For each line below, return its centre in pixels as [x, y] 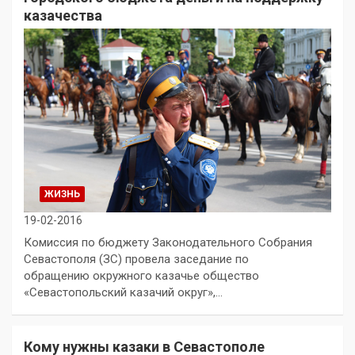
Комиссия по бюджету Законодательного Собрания [168, 243]
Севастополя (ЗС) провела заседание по [136, 260]
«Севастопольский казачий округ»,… [123, 293]
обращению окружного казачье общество [141, 276]
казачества [63, 15]
